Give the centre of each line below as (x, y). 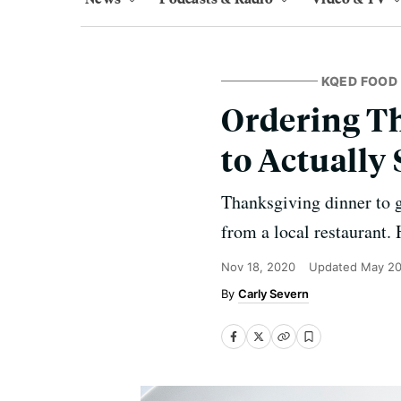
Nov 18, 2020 (258, 267)
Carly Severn (273, 294)
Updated (335, 267)
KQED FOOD (359, 81)
